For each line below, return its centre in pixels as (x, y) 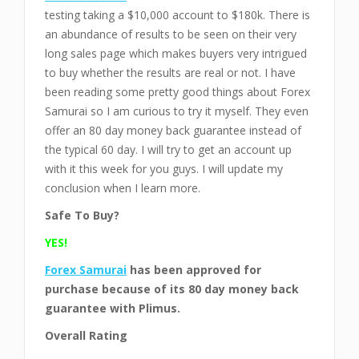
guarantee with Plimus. (113, 308)
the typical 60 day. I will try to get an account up (168, 149)
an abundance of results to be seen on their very (171, 34)
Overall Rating (86, 335)
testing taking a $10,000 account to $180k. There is (177, 15)
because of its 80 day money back (200, 289)
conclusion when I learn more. (123, 188)
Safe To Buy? (82, 215)
